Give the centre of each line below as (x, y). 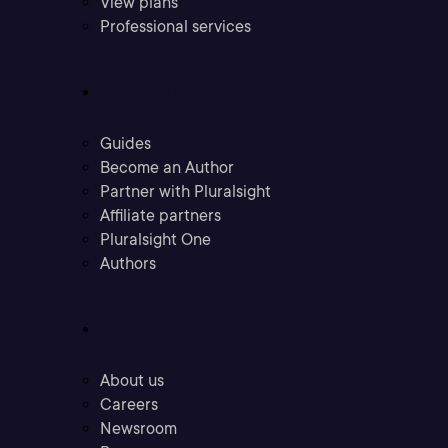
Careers (129, 405)
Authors (128, 264)
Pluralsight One (155, 240)
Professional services (175, 27)
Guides (125, 144)
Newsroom (138, 429)
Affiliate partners (160, 216)
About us (132, 381)
